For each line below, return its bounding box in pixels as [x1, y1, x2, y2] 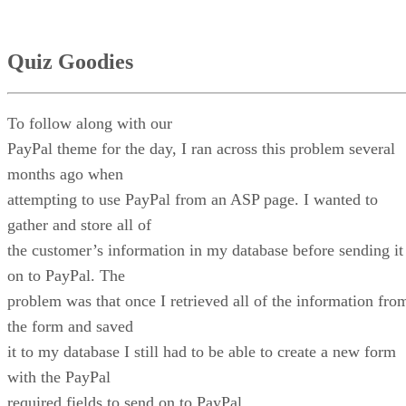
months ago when [7, 165, 123, 184]
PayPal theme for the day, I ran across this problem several [7, 140, 395, 159]
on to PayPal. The [7, 266, 125, 285]
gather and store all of [7, 216, 151, 235]
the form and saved [7, 317, 133, 336]
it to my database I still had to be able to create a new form [7, 343, 396, 362]
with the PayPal [7, 368, 111, 387]
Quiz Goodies [7, 50, 133, 74]
